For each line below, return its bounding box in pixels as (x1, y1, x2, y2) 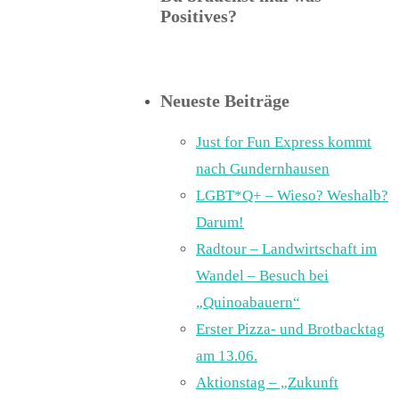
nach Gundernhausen (196, 160, 330, 177)
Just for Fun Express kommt (196, 134, 371, 151)
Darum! (196, 214, 244, 231)
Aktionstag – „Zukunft (196, 374, 338, 391)
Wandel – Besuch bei (196, 267, 329, 284)
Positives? (160, 6, 237, 26)
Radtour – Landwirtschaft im (196, 240, 377, 257)
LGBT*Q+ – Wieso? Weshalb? (196, 187, 388, 204)
